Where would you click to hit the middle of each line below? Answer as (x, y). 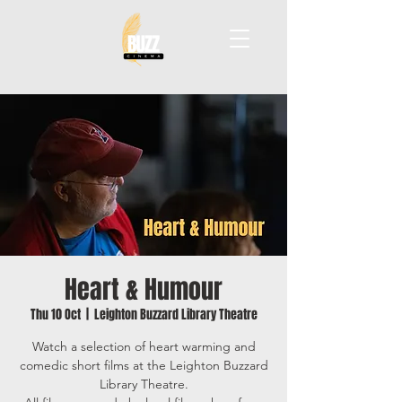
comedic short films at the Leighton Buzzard (144, 365)
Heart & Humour (144, 289)
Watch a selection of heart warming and (144, 346)
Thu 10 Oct (55, 315)
